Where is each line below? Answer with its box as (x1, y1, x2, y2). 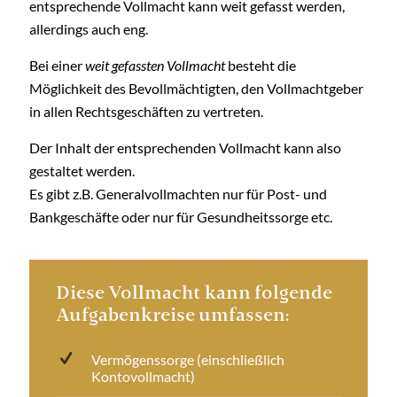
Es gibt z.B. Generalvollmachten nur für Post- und (29, 185, 327, 202)
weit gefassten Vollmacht (85, 57, 225, 74)
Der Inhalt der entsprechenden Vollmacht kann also (29, 139, 341, 156)
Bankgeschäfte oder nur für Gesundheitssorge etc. (29, 208, 332, 225)
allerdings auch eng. (29, 20, 148, 37)
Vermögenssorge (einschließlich (91, 351, 284, 368)
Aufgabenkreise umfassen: (56, 304, 290, 325)
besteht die (225, 57, 296, 74)
